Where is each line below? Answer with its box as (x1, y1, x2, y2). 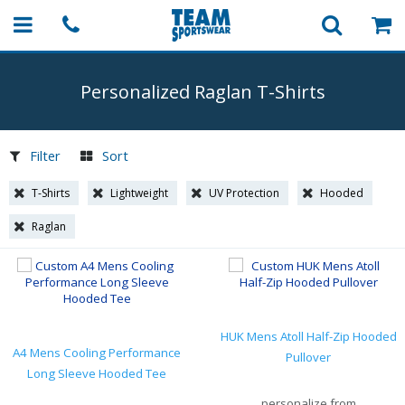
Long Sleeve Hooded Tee (27, 365, 166, 381)
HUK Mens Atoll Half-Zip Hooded (220, 328, 397, 344)
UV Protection (209, 185, 279, 201)
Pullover (286, 349, 331, 365)
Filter (30, 146, 61, 165)
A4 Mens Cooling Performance (13, 344, 181, 361)
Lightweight (110, 185, 168, 201)
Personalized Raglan (80, 80, 257, 104)
